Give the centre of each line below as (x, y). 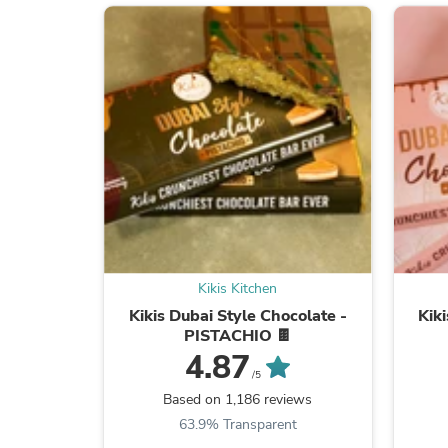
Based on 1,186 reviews (238, 399)
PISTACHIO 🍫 (237, 335)
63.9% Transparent (237, 424)
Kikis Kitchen (238, 288)
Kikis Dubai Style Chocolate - (237, 315)
